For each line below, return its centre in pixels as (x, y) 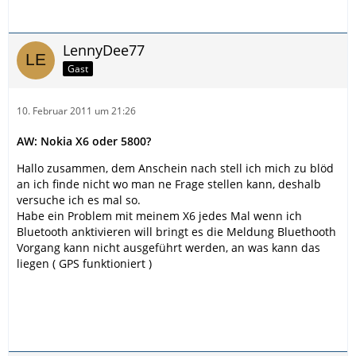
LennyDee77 (104, 50)
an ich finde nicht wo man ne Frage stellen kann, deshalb (169, 184)
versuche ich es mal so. (79, 200)
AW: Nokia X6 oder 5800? (84, 141)
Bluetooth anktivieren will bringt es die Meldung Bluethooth (176, 232)
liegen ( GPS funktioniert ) (84, 263)
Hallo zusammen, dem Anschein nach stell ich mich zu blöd (175, 168)
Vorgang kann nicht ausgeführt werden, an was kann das (168, 248)
